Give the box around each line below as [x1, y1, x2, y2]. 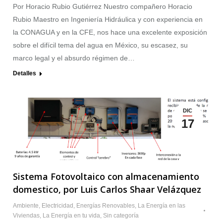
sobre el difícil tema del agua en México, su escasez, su [13, 41, 188, 50]
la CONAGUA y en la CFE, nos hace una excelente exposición [13, 28, 207, 37]
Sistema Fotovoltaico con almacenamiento [13, 170, 199, 182]
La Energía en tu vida [43, 212, 100, 219]
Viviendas [13, 212, 40, 219]
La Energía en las [138, 202, 185, 209]
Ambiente [13, 202, 39, 209]
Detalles [13, 70, 36, 77]
